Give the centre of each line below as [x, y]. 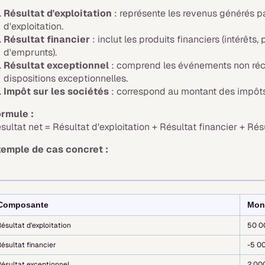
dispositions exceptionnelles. [66, 78]
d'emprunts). [30, 52]
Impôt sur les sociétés [56, 91]
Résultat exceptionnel [56, 65]
